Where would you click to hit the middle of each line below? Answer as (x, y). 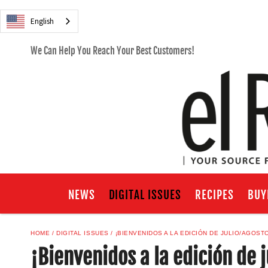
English (42, 21)
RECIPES (214, 195)
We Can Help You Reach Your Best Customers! (113, 51)
